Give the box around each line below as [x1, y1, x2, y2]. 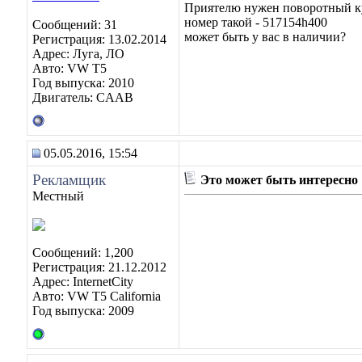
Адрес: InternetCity [32, 275, 133, 288]
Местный [32, 189, 84, 203]
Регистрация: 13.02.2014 [32, 32, 166, 46]
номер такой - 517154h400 [184, 15, 327, 29]
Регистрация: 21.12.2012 [32, 260, 166, 274]
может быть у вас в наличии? [184, 30, 346, 44]
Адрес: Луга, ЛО [32, 47, 124, 61]
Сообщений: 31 [32, 18, 117, 32]
